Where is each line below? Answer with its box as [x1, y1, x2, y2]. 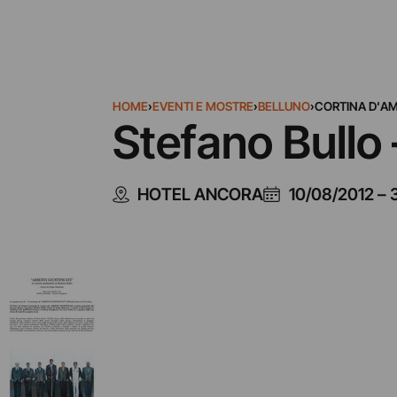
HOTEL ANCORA [137, 183, 264, 205]
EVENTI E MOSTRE [152, 99, 253, 113]
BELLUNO [257, 99, 310, 113]
